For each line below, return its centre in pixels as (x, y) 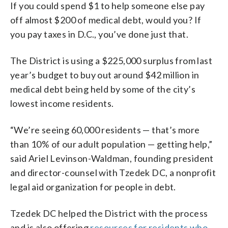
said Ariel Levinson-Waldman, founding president (112, 158)
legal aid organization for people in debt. (93, 187)
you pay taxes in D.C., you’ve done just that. (99, 34)
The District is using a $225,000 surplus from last (111, 60)
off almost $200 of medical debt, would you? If (106, 20)
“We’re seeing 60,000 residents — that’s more (105, 130)
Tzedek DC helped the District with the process (109, 213)
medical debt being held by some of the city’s (103, 89)
